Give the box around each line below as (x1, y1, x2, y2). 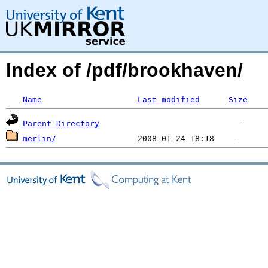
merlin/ (23, 134, 56, 143)
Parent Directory (23, 119, 99, 128)
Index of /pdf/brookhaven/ (6, 59, 243, 81)
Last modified (138, 95, 200, 104)
